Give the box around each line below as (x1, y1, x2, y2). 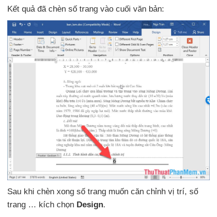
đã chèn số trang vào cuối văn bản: (37, 4, 164, 14)
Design (77, 200, 103, 210)
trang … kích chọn (7, 200, 77, 210)
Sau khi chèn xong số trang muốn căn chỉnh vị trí (7, 187, 185, 197)
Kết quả (7, 4, 37, 14)
